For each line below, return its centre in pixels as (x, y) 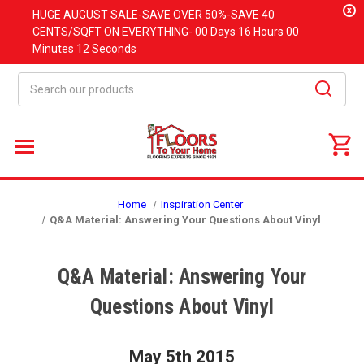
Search (36, 80)
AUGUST (86, 15)
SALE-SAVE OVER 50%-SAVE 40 (191, 15)
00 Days (217, 32)
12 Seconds (106, 49)
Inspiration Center (202, 204)
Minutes (54, 49)
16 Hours (262, 32)
